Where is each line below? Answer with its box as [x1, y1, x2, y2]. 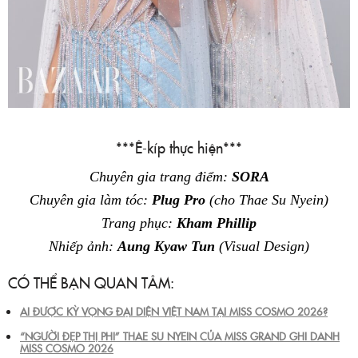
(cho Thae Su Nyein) [205, 191, 328, 208]
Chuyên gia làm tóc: [30, 191, 152, 208]
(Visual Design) [215, 237, 309, 254]
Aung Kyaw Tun [117, 237, 215, 254]
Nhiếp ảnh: [49, 237, 117, 254]
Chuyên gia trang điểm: [89, 168, 232, 185]
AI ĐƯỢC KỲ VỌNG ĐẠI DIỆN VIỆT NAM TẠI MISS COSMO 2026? [20, 303, 328, 318]
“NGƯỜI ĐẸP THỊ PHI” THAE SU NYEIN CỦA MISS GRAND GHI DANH [20, 328, 340, 343]
